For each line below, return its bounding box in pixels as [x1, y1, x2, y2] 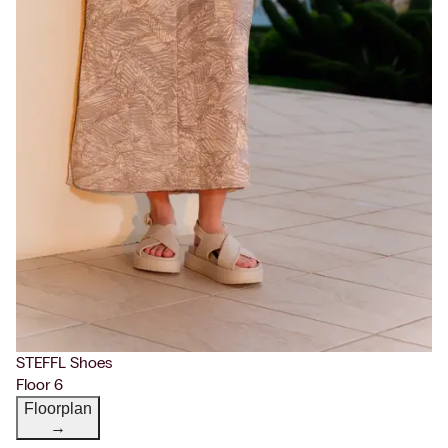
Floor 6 [16, 375, 63, 395]
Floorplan [24, 399, 92, 418]
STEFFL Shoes [16, 353, 112, 373]
